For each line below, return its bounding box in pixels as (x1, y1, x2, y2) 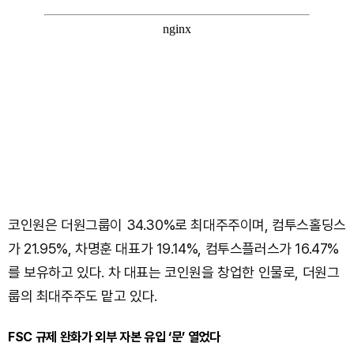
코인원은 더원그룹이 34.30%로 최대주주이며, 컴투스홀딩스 (8, 217, 346, 234)
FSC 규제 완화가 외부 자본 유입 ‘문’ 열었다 (8, 329, 220, 345)
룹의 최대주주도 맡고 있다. (8, 288, 158, 305)
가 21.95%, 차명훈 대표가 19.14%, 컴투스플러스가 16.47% (8, 240, 340, 258)
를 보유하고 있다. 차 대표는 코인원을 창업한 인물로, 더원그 (8, 264, 340, 281)
